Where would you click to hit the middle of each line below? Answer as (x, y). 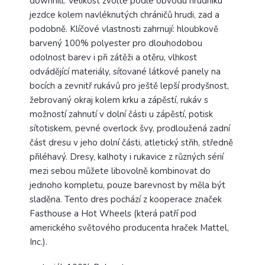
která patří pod (167, 214)
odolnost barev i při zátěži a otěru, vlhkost (113, 58)
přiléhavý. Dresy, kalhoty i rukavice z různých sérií (127, 157)
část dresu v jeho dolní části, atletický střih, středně (131, 143)
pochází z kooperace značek (166, 200)
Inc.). (38, 242)
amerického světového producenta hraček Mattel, (129, 228)
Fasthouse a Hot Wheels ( (83, 214)
